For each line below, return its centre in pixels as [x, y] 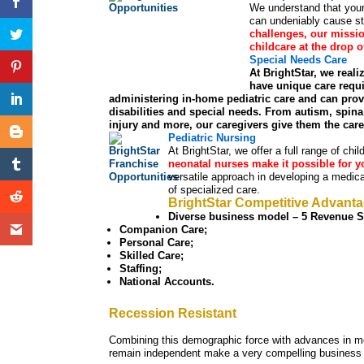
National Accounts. [167, 282]
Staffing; [141, 269]
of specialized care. [214, 190]
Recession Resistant [173, 314]
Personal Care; [157, 243]
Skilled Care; [152, 256]
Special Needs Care [299, 60]
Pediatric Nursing [212, 138]
